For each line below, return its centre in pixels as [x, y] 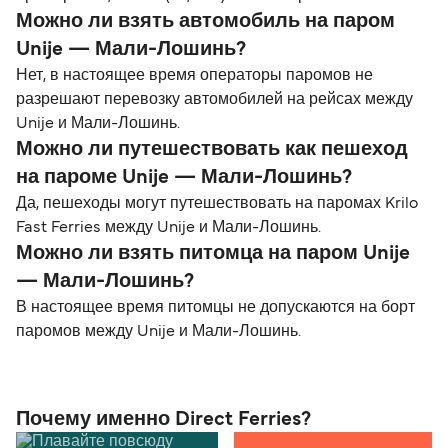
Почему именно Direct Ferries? [163, 419]
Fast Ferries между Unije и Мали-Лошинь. [168, 227]
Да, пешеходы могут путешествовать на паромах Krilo [217, 203]
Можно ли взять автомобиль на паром [205, 21]
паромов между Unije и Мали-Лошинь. [158, 331]
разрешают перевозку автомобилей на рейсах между [214, 99]
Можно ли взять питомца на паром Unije [213, 253]
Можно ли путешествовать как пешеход [212, 149]
